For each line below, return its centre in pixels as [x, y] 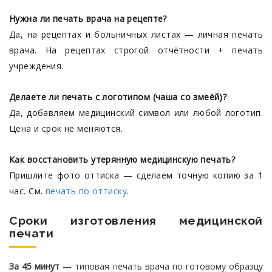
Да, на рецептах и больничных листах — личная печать [136, 34]
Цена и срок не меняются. [66, 128]
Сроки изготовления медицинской [136, 221]
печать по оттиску [86, 191]
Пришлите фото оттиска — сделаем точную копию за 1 [136, 175]
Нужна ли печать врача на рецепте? [88, 19]
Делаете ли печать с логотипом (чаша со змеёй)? [118, 97]
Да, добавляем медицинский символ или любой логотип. [136, 113]
